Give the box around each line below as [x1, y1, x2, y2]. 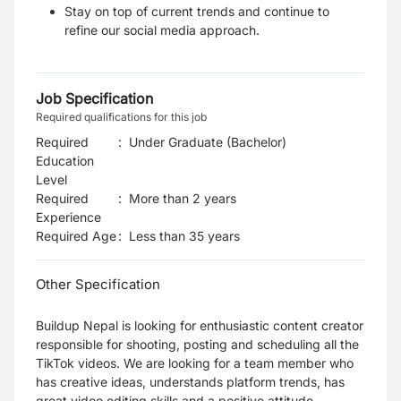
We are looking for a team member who [124, 355, 354, 371]
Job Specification [36, 90, 153, 107]
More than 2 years [129, 191, 236, 206]
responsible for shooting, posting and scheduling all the [36, 337, 359, 352]
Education [36, 153, 94, 168]
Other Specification [36, 276, 160, 293]
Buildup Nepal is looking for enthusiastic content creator [36, 318, 363, 333]
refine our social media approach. [64, 22, 260, 38]
